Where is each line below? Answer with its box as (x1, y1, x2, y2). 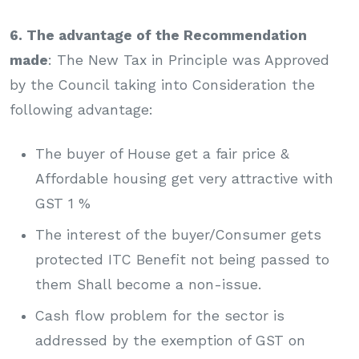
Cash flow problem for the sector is (35, 307, 284, 324)
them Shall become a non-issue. (35, 276, 261, 292)
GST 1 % (35, 195, 91, 212)
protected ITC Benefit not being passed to (35, 251, 329, 268)
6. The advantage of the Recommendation (10, 26, 307, 43)
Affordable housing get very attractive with (35, 170, 333, 187)
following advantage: (10, 101, 153, 118)
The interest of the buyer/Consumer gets (35, 226, 321, 243)
